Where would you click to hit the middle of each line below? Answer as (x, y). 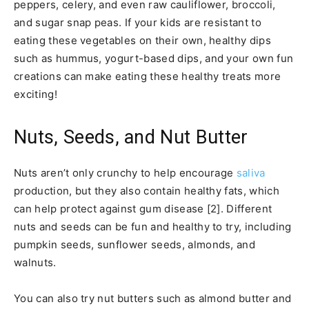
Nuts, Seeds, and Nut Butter (131, 137)
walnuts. (35, 262)
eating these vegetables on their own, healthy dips (143, 40)
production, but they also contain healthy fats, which (147, 190)
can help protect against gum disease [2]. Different (143, 208)
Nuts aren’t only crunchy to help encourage (125, 172)
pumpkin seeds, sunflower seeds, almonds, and (135, 244)
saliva (251, 172)
